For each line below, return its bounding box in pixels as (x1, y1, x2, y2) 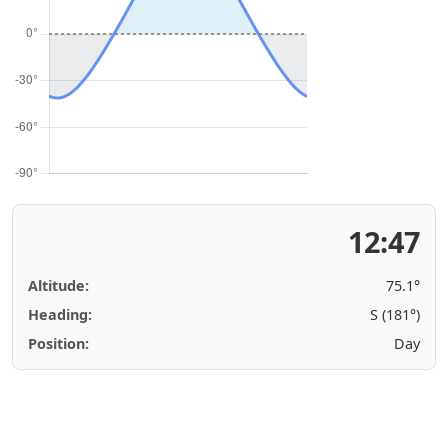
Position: (28, 334, 89, 353)
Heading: (28, 305, 92, 324)
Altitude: (28, 276, 89, 295)
